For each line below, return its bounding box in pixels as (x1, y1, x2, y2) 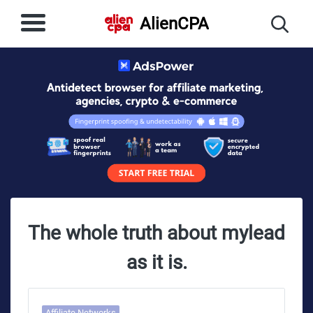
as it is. (126, 251, 187, 274)
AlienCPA (139, 13, 209, 34)
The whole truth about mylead (28, 221, 285, 245)
